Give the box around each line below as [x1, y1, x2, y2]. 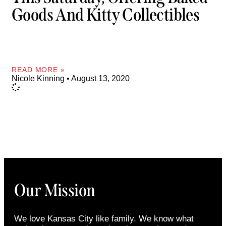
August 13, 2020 [70, 74, 130, 83]
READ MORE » [12, 65, 65, 74]
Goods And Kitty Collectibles [12, 4, 200, 26]
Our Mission [14, 179, 95, 201]
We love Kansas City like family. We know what [14, 213, 194, 223]
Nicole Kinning [12, 74, 67, 83]
